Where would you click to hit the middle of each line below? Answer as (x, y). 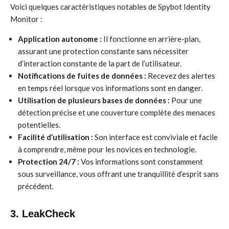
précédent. (36, 186)
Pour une (186, 100)
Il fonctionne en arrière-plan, (151, 39)
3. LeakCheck (43, 214)
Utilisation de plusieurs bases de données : (94, 100)
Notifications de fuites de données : (82, 76)
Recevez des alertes (181, 76)
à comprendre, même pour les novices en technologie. (107, 149)
